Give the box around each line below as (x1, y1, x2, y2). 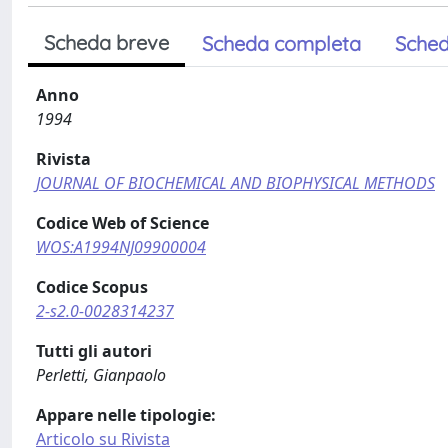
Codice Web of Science (36, 212, 209, 234)
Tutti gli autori (36, 340, 152, 362)
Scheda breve (44, 30, 169, 55)
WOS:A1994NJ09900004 (36, 236, 206, 258)
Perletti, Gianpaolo (36, 364, 166, 386)
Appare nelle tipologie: (36, 404, 216, 426)
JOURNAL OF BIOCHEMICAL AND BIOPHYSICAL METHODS (36, 172, 435, 194)
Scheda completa (202, 31, 361, 56)
